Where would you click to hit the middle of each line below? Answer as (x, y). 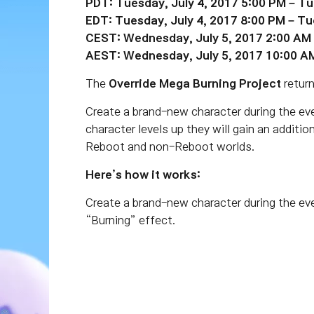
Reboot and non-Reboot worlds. (170, 146)
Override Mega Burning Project (195, 83)
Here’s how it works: (143, 175)
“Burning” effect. (130, 220)
